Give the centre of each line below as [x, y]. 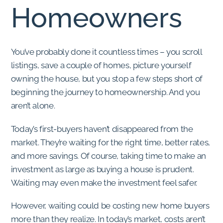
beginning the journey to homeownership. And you [105, 92]
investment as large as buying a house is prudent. [102, 169]
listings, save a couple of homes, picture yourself [101, 65]
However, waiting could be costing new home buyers [110, 206]
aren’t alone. [33, 105]
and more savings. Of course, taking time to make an [109, 156]
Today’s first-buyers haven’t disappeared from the [102, 129]
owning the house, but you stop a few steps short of [107, 78]
